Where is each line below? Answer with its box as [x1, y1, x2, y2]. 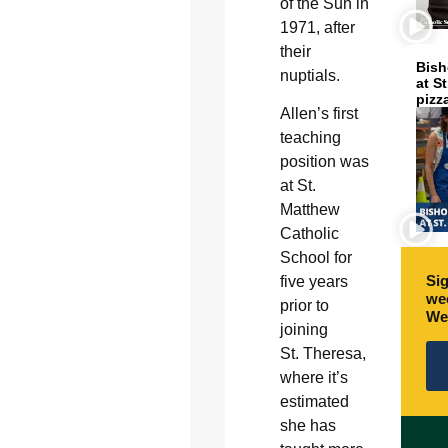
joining [279, 321, 328, 339]
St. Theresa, [279, 345, 366, 363]
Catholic [279, 225, 339, 243]
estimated [279, 393, 349, 411]
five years [279, 273, 348, 291]
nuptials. [279, 66, 340, 84]
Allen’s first [279, 105, 358, 123]
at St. [279, 177, 316, 195]
